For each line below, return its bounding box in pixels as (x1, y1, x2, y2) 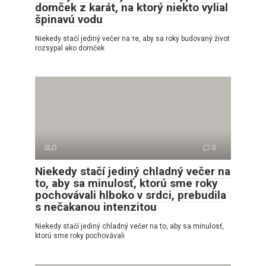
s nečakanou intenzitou (35, 199, 157, 214)
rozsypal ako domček (35, 43, 104, 52)
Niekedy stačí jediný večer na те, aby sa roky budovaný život (35, 34, 230, 43)
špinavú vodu (35, 12, 103, 26)
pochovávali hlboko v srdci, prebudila (35, 188, 226, 202)
